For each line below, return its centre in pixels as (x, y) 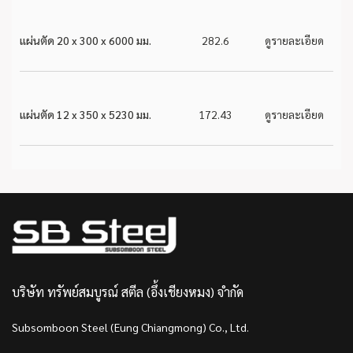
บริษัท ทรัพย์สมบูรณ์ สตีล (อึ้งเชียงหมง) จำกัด (128, 292)
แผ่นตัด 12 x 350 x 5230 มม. (85, 114)
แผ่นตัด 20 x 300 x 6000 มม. (85, 40)
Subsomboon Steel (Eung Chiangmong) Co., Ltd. (130, 327)
